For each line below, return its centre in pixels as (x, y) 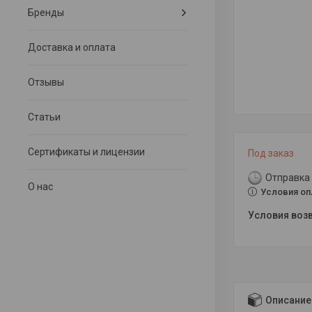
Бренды (46, 13)
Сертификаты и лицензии (86, 152)
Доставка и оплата (72, 47)
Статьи (44, 117)
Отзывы (46, 82)
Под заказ (271, 153)
